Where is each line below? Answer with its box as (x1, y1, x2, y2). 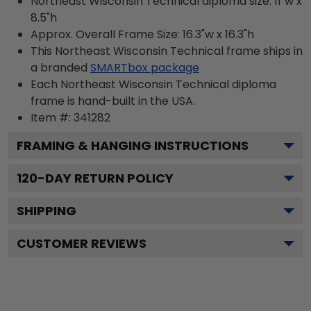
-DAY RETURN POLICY (37, 169, 174, 187)
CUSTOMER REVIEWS (17, 235, 146, 253)
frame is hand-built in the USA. (31, 93, 195, 110)
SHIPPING (17, 202, 76, 220)
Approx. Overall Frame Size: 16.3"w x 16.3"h (31, 26, 254, 43)
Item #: (31, 110, 74, 126)
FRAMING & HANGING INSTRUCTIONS (17, 137, 249, 155)
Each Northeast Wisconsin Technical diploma (31, 76, 276, 93)
